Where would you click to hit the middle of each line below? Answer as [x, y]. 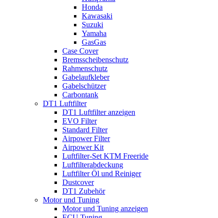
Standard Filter [85, 129]
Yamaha [94, 33]
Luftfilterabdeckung [93, 164]
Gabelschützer [84, 86]
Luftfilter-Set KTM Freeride [105, 156]
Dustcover [78, 182]
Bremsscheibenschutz [95, 59]
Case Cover [80, 51]
